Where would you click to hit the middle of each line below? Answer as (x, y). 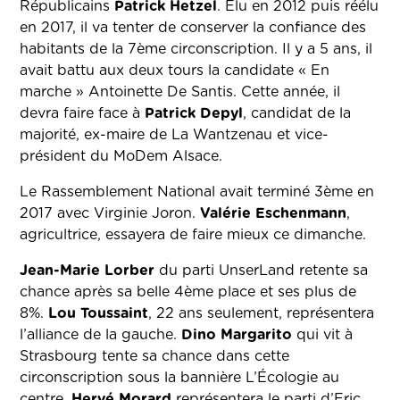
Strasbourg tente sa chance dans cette (155, 357)
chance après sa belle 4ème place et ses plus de (188, 292)
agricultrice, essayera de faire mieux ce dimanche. (193, 235)
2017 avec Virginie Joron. (110, 214)
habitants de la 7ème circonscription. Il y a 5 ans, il (196, 50)
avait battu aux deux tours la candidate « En (175, 71)
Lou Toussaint (99, 314)
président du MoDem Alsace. (121, 157)
